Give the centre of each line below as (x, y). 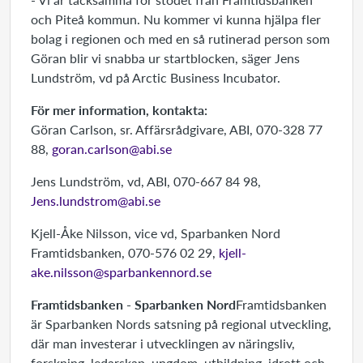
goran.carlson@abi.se (112, 149)
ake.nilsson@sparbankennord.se (121, 272)
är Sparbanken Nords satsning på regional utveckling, (181, 324)
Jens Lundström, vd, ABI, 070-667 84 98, (146, 181)
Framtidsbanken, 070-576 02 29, (125, 252)
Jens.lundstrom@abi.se (96, 201)
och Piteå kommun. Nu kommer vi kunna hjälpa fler (176, 19)
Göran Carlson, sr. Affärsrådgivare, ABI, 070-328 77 (177, 129)
